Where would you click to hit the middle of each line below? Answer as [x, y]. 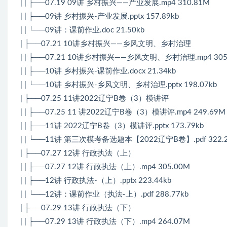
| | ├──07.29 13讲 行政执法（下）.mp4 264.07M [105, 221]
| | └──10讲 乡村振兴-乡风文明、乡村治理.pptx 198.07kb [119, 85]
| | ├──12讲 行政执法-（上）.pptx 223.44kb [96, 180]
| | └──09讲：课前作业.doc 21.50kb [82, 30]
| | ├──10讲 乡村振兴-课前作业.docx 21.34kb [98, 71]
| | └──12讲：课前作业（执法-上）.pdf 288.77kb [104, 194]
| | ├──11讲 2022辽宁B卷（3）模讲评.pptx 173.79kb [112, 126]
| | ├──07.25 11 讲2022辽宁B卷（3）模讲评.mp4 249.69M [123, 112]
